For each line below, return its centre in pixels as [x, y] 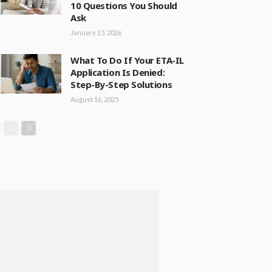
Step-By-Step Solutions [121, 84]
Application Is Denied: [118, 72]
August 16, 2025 [94, 99]
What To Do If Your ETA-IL [127, 60]
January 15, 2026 [96, 32]
